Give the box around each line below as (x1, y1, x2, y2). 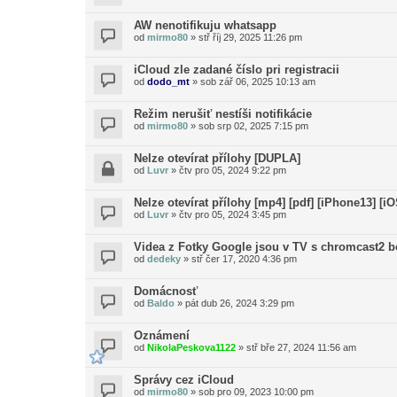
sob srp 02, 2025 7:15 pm (198, 121, 308, 131)
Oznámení (134, 329, 190, 342)
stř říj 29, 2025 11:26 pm (198, 32, 302, 43)
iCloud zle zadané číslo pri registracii (134, 63, 339, 76)
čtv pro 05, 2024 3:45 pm (179, 209, 286, 220)
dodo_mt (147, 76, 190, 87)
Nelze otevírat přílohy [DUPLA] (134, 152, 300, 165)
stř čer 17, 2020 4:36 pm (191, 253, 297, 264)
